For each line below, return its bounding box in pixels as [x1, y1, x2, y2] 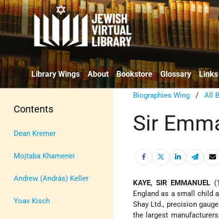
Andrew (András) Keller [14, 174, 88, 183]
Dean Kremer [14, 129, 56, 138]
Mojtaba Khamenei [14, 151, 75, 160]
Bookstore [116, 69, 153, 79]
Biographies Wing [133, 90, 190, 100]
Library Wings [31, 69, 80, 79]
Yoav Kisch [14, 196, 50, 205]
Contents [14, 103, 53, 115]
